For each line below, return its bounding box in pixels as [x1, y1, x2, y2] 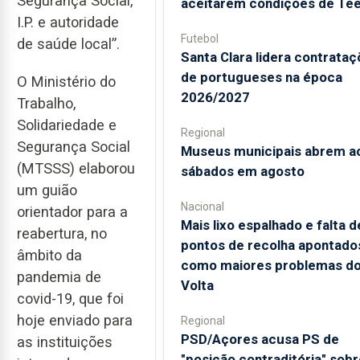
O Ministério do [17, 72, 116, 90]
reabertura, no [17, 224, 107, 242]
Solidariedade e [17, 116, 117, 133]
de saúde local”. [17, 35, 120, 53]
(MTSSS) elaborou [17, 159, 135, 177]
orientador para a [17, 202, 128, 220]
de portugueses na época [180, 69, 342, 85]
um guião [17, 181, 77, 198]
